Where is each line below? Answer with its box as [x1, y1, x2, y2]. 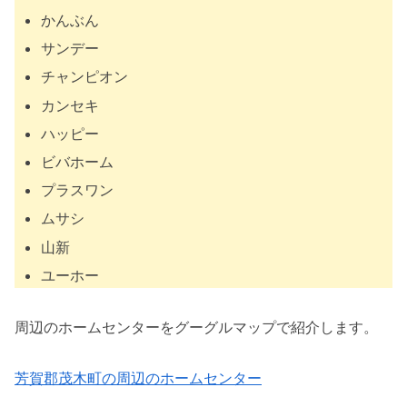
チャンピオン [41, 67, 129, 86]
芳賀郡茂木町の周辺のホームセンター [15, 369, 262, 388]
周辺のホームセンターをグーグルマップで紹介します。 [15, 317, 378, 336]
